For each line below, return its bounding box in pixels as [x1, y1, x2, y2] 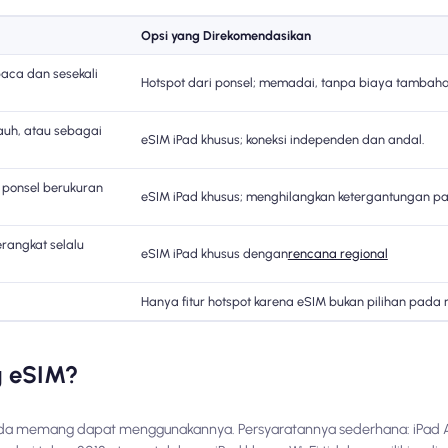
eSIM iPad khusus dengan [140, 246, 288, 262]
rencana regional [287, 246, 388, 262]
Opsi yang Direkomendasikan [140, 28, 311, 44]
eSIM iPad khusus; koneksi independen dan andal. [140, 132, 424, 148]
